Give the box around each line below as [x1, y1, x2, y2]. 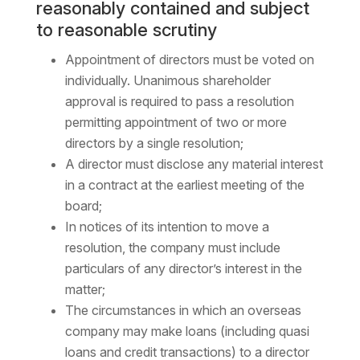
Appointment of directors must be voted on [64, 51, 314, 68]
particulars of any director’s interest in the [64, 260, 302, 277]
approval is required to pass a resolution [64, 93, 294, 110]
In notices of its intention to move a [64, 219, 269, 235]
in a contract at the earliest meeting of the [64, 177, 305, 194]
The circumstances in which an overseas [64, 302, 301, 319]
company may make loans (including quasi [64, 323, 309, 340]
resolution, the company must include [64, 239, 280, 256]
